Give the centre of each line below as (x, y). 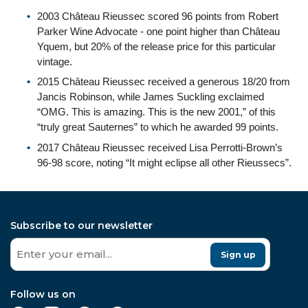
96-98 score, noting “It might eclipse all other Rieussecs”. (164, 162)
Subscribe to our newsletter (81, 225)
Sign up (238, 254)
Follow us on (43, 294)
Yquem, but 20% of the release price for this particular (156, 46)
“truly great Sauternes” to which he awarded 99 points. (158, 127)
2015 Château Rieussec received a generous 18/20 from (164, 81)
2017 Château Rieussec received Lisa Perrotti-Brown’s (160, 147)
